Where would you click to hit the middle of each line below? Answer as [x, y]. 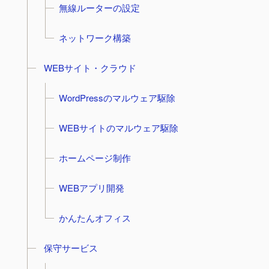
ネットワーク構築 [95, 38]
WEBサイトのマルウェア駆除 [118, 128]
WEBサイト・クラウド [90, 68]
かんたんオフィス [95, 218]
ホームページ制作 [95, 158]
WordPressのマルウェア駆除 [117, 98]
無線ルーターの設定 [99, 8]
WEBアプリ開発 [91, 188]
